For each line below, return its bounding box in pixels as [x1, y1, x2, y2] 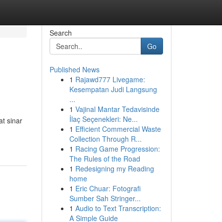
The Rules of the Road [69, 154, 140, 164]
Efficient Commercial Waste [75, 124, 161, 134]
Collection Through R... [69, 134, 142, 144]
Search [49, 28, 72, 38]
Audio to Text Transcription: [75, 203, 161, 213]
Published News [49, 64, 100, 74]
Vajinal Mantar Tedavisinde [75, 104, 160, 114]
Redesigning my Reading [75, 164, 154, 173]
